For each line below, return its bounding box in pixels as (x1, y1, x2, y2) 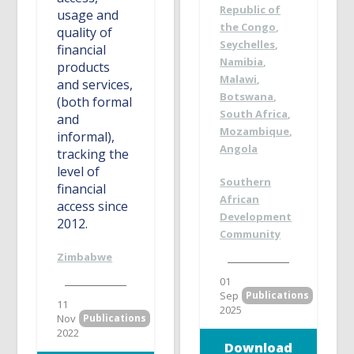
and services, (57, 75, 134, 93)
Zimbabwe (57, 249, 113, 264)
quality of (57, 23, 113, 41)
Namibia (220, 55, 264, 70)
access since (57, 197, 129, 215)
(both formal (57, 92, 133, 111)
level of (57, 162, 100, 180)
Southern (220, 175, 272, 190)
